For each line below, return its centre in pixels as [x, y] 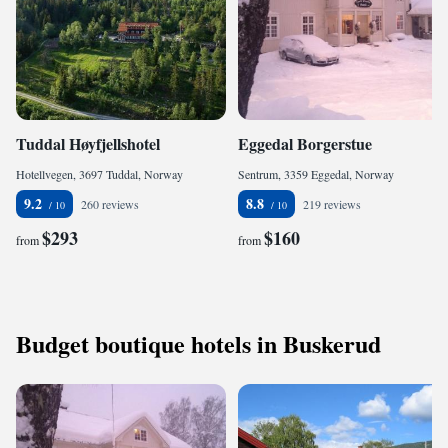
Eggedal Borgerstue [305, 143]
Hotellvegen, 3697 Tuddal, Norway [99, 174]
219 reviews [332, 204]
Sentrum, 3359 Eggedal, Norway [316, 174]
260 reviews [110, 204]
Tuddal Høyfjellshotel [88, 143]
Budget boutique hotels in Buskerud [198, 343]
